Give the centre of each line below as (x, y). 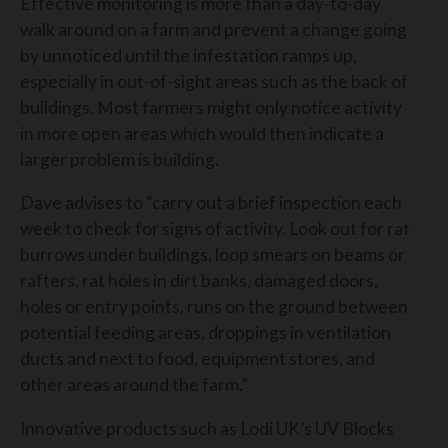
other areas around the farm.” (134, 385)
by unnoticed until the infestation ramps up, (188, 55)
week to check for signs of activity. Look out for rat (215, 229)
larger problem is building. (119, 159)
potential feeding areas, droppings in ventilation (205, 333)
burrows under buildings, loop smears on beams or (212, 255)
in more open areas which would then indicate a (202, 133)
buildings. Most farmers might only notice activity (211, 107)
